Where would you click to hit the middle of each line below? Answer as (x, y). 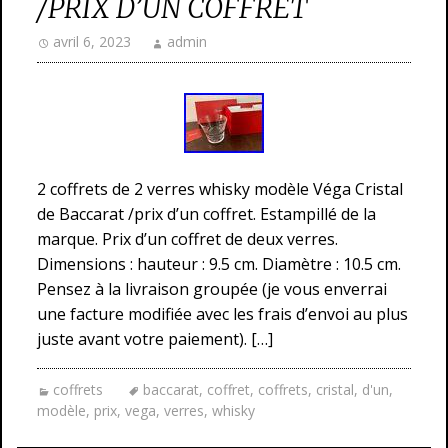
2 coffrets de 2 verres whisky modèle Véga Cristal (220, 189)
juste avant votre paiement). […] (155, 339)
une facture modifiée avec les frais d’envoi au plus (222, 314)
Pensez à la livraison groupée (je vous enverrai (212, 289)
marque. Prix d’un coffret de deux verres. (187, 239)
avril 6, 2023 (92, 41)
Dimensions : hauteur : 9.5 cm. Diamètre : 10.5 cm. (219, 264)
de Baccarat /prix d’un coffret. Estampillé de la (206, 214)
